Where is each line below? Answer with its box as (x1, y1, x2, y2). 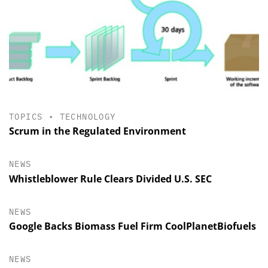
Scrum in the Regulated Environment (9, 124, 186, 138)
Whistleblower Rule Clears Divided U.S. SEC (9, 172, 212, 185)
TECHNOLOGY (59, 111, 116, 123)
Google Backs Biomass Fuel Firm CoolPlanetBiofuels (9, 219, 256, 233)
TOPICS (9, 111, 43, 123)
